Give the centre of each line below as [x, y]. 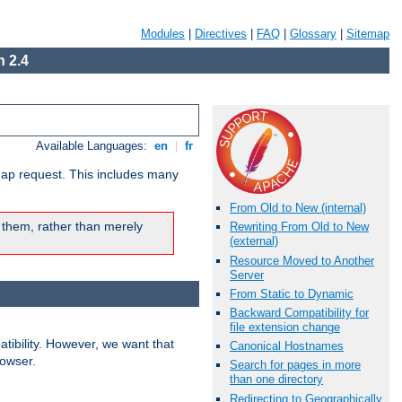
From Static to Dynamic [292, 293]
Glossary [313, 34]
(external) [254, 241]
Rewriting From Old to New [299, 227]
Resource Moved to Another [302, 260]
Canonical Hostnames [287, 346]
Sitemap [368, 34]
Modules [163, 34]
